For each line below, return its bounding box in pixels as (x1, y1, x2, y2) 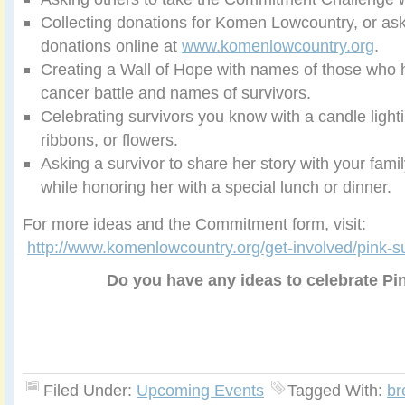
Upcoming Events (137, 381, 264, 400)
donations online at (41, 36, 182, 56)
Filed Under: (43, 381, 137, 400)
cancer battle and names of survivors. (41, 83, 311, 103)
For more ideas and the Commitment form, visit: (23, 214, 366, 234)
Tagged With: (287, 381, 387, 400)
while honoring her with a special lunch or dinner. (41, 177, 391, 197)
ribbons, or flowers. (41, 130, 178, 150)
